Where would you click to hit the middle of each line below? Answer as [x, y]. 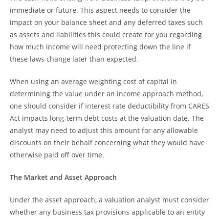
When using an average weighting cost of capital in [93, 81]
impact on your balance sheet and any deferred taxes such [106, 22]
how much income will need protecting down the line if [100, 46]
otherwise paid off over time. [57, 154]
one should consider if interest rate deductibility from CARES [109, 106]
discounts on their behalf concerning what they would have [107, 142]
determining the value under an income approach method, [106, 93]
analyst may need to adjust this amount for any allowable [104, 130]
